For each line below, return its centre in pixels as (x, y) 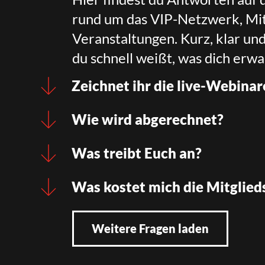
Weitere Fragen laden (151, 229)
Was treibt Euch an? (137, 153)
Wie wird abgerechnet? (148, 119)
